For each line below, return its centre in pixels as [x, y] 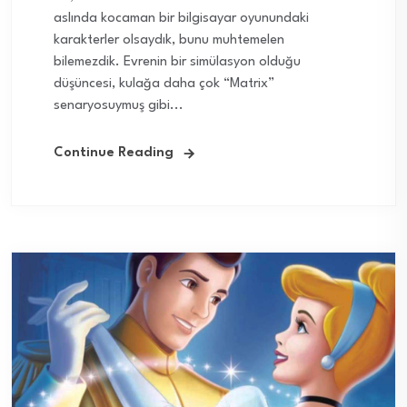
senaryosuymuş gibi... [119, 106]
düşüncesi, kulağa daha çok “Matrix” [164, 84]
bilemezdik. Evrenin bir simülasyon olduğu [177, 63]
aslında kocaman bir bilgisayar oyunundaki [181, 19]
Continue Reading [114, 154]
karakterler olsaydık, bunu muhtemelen [169, 41]
